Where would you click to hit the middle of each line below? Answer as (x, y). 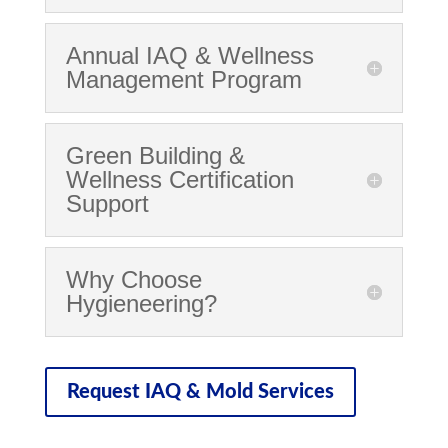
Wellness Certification (179, 180)
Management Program (183, 80)
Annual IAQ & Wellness (189, 56)
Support (107, 204)
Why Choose (133, 280)
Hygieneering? (141, 304)
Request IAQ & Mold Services (200, 392)
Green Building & (155, 156)
